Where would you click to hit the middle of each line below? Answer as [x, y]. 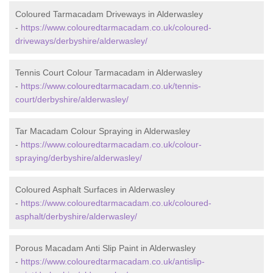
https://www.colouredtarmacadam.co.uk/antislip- [113, 261]
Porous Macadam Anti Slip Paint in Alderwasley [105, 248]
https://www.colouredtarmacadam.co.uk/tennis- [111, 86]
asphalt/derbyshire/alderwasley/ [76, 216]
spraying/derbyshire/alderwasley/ [79, 158]
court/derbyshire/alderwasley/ [72, 99]
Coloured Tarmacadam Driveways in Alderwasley [109, 14]
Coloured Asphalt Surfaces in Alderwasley [95, 190]
